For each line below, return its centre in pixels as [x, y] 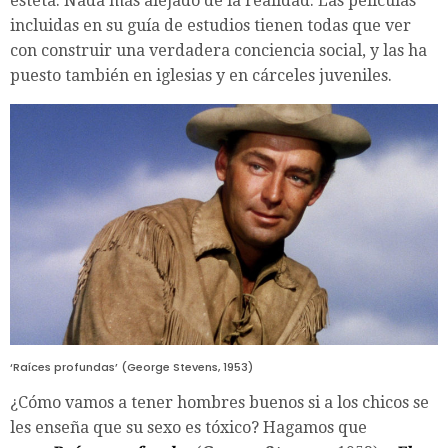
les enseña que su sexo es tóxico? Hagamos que [188, 427]
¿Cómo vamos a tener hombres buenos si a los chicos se [219, 402]
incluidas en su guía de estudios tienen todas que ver [210, 26]
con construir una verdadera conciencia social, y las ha [218, 51]
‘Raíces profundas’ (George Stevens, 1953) [131, 366]
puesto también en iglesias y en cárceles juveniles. [201, 76]
